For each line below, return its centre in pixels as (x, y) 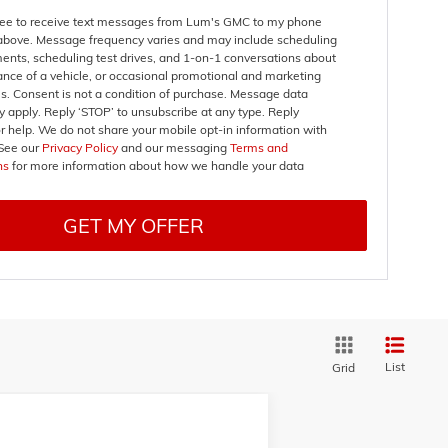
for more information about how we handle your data (156, 165)
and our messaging (172, 147)
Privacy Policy (79, 147)
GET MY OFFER (133, 225)
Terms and (257, 147)
